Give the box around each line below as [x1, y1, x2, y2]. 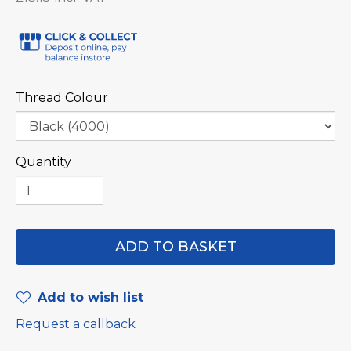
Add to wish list [38, 290, 143, 305]
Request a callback [16, 317, 136, 331]
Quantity [16, 154, 71, 169]
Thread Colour [16, 90, 108, 105]
